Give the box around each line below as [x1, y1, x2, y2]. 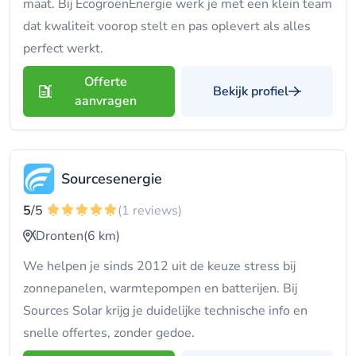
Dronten [36, 227, 83, 245]
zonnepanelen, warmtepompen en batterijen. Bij [23, 280, 297, 297]
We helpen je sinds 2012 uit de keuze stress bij [23, 257, 296, 275]
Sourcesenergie [61, 169, 162, 188]
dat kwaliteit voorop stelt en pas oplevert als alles [23, 17, 311, 35]
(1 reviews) [118, 202, 182, 219]
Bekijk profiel [213, 83, 288, 100]
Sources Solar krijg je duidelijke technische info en [23, 302, 308, 319]
